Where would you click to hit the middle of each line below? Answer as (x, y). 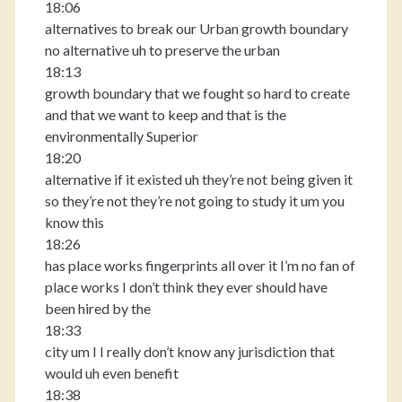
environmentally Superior (121, 136)
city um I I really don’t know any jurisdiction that (189, 351)
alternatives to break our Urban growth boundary (196, 28)
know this (74, 222)
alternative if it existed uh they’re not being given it (198, 179)
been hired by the (97, 308)
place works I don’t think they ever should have (186, 287)
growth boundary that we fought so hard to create (197, 93)
